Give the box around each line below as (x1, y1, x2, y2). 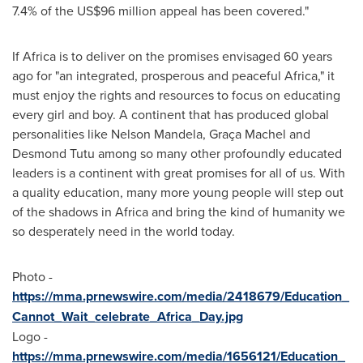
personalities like (12, 125, 111, 143)
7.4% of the (12, 2, 77, 20)
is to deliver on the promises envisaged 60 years (56, 47, 332, 66)
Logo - (12, 327, 48, 346)
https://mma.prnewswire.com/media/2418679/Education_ (12, 287, 349, 306)
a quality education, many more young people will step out (12, 183, 344, 202)
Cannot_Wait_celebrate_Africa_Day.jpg (12, 307, 243, 327)
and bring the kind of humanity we (148, 203, 345, 221)
